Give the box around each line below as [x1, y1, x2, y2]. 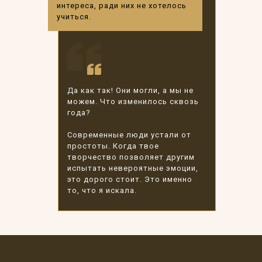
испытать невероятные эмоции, [67, 164, 198, 173]
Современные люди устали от [67, 130, 191, 139]
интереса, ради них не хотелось [57, 1, 187, 10]
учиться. [57, 12, 91, 21]
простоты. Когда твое [67, 142, 159, 150]
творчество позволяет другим [67, 153, 195, 161]
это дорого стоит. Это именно [67, 175, 192, 184]
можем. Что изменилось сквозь [67, 97, 199, 106]
